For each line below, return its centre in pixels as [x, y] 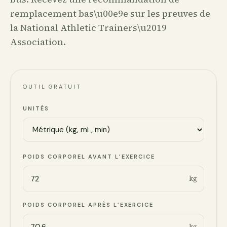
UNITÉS [36, 108]
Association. [38, 42]
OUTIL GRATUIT [52, 87]
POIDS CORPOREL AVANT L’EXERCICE [89, 157]
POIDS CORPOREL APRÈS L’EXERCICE [88, 205]
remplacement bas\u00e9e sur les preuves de [110, 13]
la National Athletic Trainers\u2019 [88, 28]
